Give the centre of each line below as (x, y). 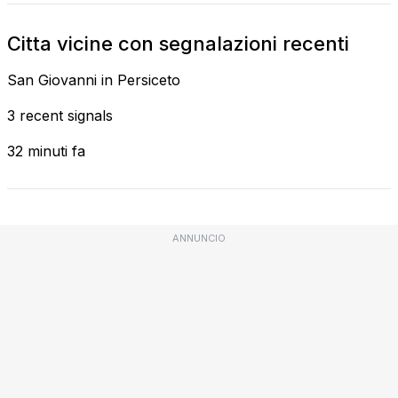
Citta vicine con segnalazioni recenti (178, 43)
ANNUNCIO (199, 238)
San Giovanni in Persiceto (94, 80)
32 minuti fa (46, 151)
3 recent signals (60, 115)
